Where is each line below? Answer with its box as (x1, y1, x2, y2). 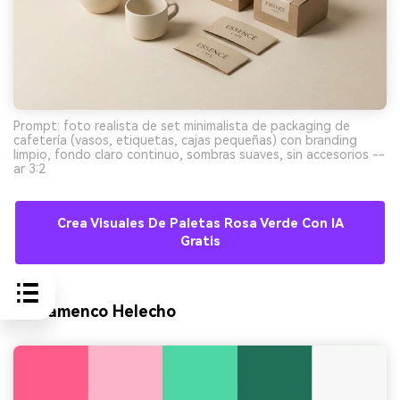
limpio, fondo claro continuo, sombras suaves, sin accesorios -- (13, 146, 385, 162)
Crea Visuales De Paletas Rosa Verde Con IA (56, 215, 344, 231)
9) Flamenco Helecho (13, 302, 176, 321)
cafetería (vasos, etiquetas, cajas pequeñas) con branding (13, 132, 357, 147)
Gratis (179, 233, 221, 249)
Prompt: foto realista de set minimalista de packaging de (13, 118, 350, 133)
